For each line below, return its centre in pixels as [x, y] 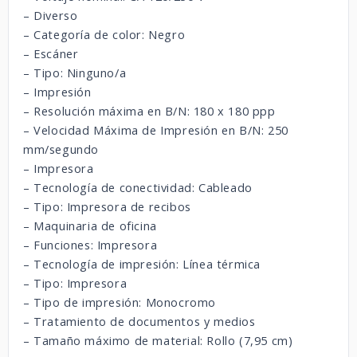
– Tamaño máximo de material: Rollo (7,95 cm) [158, 340]
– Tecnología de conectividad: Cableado [138, 187]
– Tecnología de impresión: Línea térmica [142, 264]
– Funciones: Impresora [90, 245]
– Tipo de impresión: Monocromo [120, 302]
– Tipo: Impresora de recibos [107, 206]
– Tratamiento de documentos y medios [139, 321]
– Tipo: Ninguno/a [75, 73]
